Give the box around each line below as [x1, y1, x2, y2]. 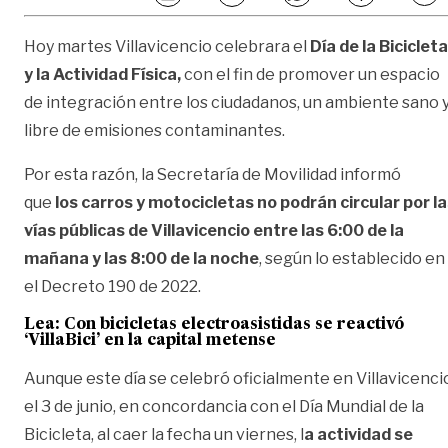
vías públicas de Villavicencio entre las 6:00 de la [24, 220, 404, 240]
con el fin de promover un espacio [181, 64, 440, 84]
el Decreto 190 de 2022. [24, 276, 207, 296]
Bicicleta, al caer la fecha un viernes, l [24, 424, 304, 444]
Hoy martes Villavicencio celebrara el [24, 36, 310, 56]
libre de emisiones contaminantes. [24, 120, 288, 140]
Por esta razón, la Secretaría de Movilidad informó [24, 164, 401, 184]
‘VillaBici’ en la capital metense [24, 332, 276, 349]
